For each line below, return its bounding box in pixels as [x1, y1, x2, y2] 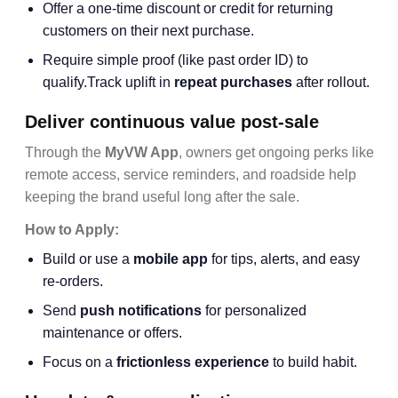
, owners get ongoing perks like [179, 145, 374, 160]
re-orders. [43, 274, 103, 289]
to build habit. [269, 354, 357, 370]
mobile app [133, 251, 208, 267]
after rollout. [292, 75, 370, 90]
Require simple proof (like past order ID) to [43, 52, 308, 68]
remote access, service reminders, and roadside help [25, 167, 356, 182]
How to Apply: [25, 222, 119, 237]
